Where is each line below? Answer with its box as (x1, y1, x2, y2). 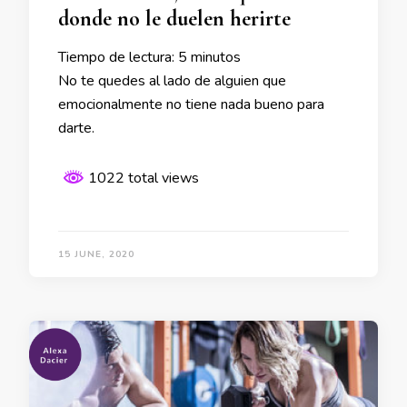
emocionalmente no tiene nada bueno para (58, 94, 324, 114)
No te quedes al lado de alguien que (58, 70, 286, 91)
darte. (58, 117, 94, 138)
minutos (191, 46, 241, 67)
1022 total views (84, 167, 199, 188)
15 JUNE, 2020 (58, 247, 134, 261)
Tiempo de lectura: (58, 46, 174, 67)
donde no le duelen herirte (58, 5, 291, 32)
